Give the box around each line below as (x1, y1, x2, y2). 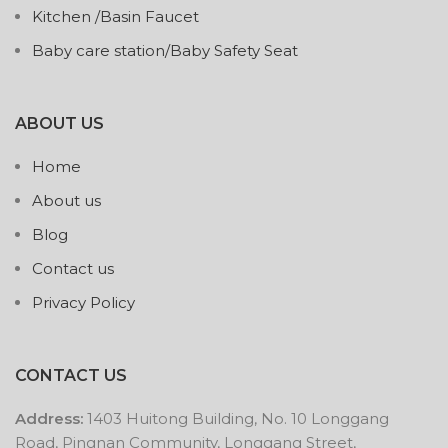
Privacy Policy (32, 293, 135, 313)
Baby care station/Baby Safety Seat (32, 41, 298, 61)
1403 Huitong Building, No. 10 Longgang (87, 409, 389, 429)
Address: (15, 409, 87, 429)
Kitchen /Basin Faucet (32, 7, 199, 27)
